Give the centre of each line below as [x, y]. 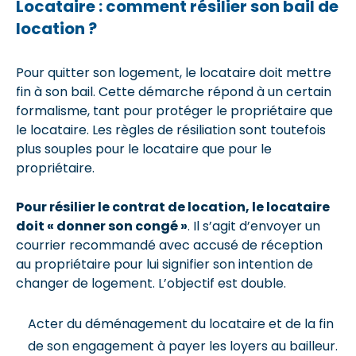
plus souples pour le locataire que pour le [144, 149]
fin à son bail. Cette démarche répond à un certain [174, 91]
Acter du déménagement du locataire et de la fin [181, 323]
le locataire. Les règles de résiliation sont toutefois [171, 130]
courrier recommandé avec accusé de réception [169, 245]
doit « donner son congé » [102, 226]
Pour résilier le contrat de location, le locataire [173, 207]
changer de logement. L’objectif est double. [151, 283]
